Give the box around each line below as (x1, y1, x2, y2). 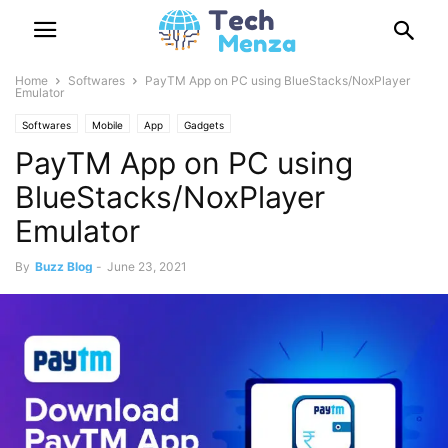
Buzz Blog (35, 259, 93, 274)
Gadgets (184, 119, 224, 131)
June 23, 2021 (107, 259, 187, 274)
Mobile (92, 119, 123, 131)
